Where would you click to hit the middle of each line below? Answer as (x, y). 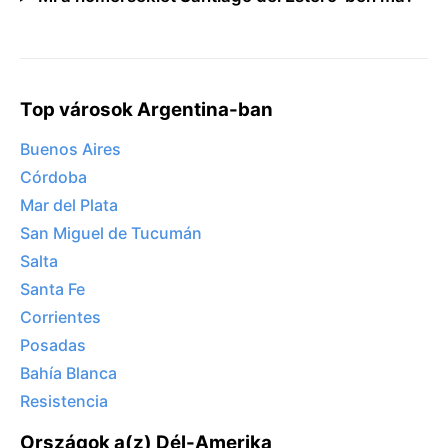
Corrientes (60, 317)
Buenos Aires (70, 149)
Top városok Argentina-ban (146, 109)
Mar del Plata (69, 205)
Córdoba (53, 177)
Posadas (53, 345)
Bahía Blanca (68, 373)
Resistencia (64, 401)
